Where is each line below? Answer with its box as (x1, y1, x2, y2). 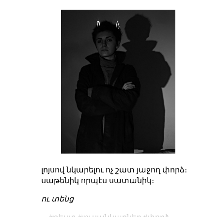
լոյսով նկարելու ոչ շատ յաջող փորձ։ (41, 166, 187, 174)
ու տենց (41, 195, 74, 203)
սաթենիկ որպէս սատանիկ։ (41, 176, 154, 185)
